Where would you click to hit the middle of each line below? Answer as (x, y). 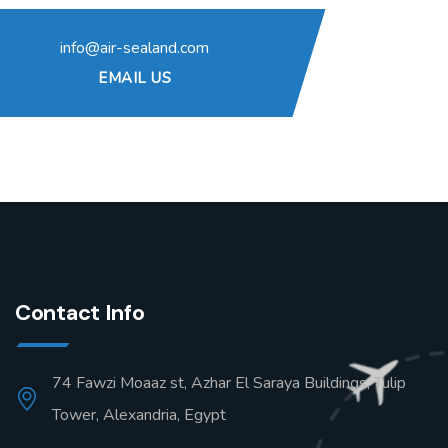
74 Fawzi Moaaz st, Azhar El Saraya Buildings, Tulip (229, 383)
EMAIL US (135, 77)
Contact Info (80, 312)
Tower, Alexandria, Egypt (139, 415)
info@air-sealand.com (135, 47)
